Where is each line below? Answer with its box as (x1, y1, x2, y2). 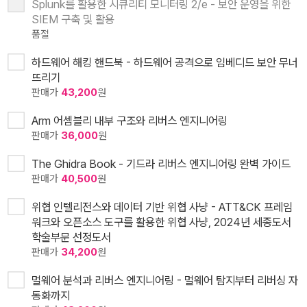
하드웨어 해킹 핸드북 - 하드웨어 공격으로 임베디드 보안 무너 (32, 56, 298, 70)
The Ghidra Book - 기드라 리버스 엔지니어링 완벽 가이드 (32, 157, 291, 171)
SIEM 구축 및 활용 (32, 12, 114, 27)
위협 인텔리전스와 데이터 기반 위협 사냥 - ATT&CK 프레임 (32, 200, 293, 214)
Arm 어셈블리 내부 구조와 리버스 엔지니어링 (32, 114, 228, 128)
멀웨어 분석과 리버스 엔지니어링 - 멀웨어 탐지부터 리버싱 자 (32, 273, 298, 288)
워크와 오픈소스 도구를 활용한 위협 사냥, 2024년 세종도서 (32, 215, 291, 230)
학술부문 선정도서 (32, 230, 111, 245)
